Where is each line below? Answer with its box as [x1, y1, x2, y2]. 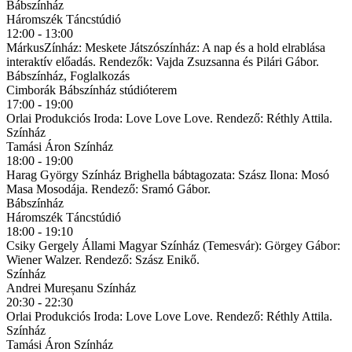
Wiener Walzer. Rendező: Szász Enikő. [6, 252, 200, 266]
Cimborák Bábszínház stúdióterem [6, 82, 177, 97]
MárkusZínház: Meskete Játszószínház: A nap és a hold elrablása [6, 40, 325, 54]
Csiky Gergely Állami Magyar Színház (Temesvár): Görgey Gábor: [6, 238, 340, 252]
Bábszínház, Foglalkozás [6, 68, 130, 82]
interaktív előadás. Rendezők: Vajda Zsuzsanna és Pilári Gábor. [6, 54, 319, 68]
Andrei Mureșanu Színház [6, 280, 136, 295]
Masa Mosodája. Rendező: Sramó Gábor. [6, 181, 211, 196]
